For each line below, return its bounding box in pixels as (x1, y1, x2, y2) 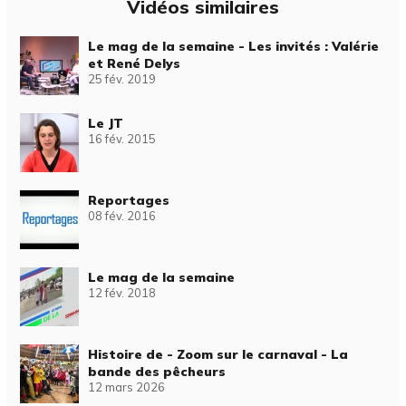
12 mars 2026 (88, 379, 166, 394)
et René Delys (88, 54, 181, 72)
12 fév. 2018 (88, 285, 157, 300)
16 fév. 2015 (88, 130, 157, 146)
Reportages (88, 191, 170, 208)
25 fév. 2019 (88, 71, 157, 86)
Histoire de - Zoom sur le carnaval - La (88, 345, 349, 362)
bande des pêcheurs (88, 362, 227, 380)
